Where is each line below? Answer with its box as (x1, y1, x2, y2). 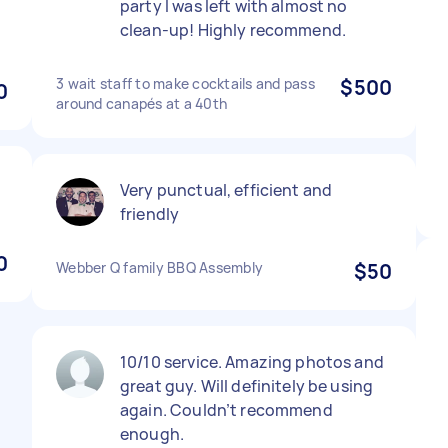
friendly (120, 203, 180, 225)
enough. (120, 423, 185, 445)
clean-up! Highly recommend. (120, 19, 347, 41)
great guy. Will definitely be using (120, 375, 374, 397)
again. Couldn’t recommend (120, 399, 333, 421)
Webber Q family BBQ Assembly (56, 258, 263, 277)
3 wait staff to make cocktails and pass (56, 74, 315, 93)
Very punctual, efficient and (120, 179, 333, 201)
